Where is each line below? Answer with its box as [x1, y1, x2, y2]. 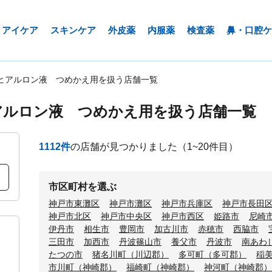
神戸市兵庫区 [161, 199, 212, 208]
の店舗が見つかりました [70, 141, 177, 152]
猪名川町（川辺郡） [92, 250, 169, 259]
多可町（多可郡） [178, 250, 246, 259]
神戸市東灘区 [49, 199, 100, 208]
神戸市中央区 [101, 211, 152, 221]
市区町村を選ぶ [49, 182, 117, 192]
